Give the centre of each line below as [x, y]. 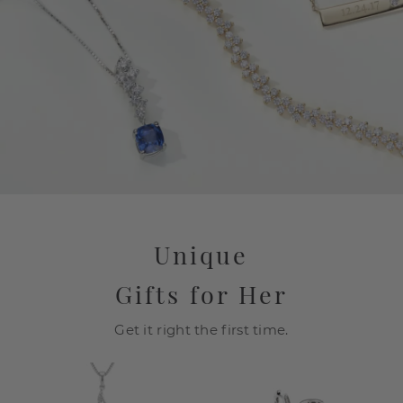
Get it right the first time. [201, 329]
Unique [201, 254]
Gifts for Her [201, 294]
